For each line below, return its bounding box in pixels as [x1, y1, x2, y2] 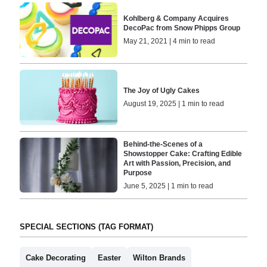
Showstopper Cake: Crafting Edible [123, 149, 243, 158]
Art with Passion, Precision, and [123, 159, 231, 167]
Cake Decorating [25, 253, 86, 263]
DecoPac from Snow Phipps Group [123, 24, 241, 33]
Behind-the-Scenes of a [123, 139, 203, 148]
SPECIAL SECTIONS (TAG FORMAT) [19, 222, 153, 232]
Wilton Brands [132, 253, 185, 263]
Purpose [123, 168, 153, 177]
